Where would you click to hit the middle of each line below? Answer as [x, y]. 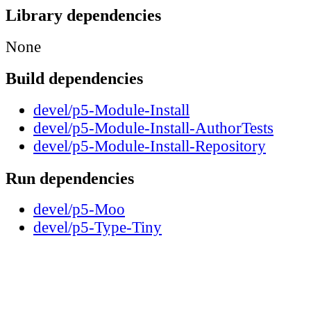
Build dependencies [74, 78]
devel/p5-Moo [79, 210]
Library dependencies [83, 15]
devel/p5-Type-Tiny [98, 228]
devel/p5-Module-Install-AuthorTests [153, 128]
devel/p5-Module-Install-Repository [150, 146]
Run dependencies [70, 178]
